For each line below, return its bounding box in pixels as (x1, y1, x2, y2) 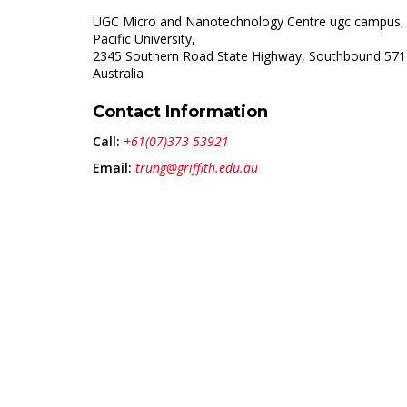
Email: (93, 159, 132, 176)
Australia (93, 65, 144, 82)
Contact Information (93, 102, 268, 122)
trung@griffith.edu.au (135, 159, 258, 176)
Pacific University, (93, 30, 195, 47)
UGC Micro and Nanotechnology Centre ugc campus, (93, 13, 404, 30)
